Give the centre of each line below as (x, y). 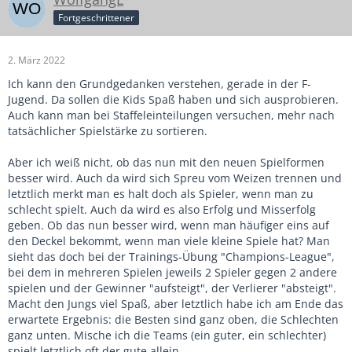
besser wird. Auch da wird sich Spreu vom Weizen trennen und (175, 178)
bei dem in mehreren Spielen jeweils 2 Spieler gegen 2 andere (172, 272)
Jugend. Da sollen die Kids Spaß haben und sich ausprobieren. (173, 99)
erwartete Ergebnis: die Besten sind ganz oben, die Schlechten (173, 319)
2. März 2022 (37, 60)
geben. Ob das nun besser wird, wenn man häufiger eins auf (169, 225)
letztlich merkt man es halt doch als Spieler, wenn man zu (161, 193)
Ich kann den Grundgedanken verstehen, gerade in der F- (159, 83)
